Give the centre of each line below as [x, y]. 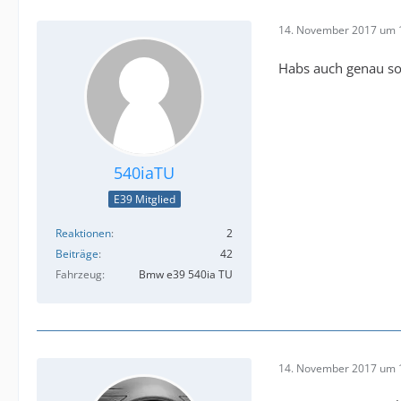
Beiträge [77, 254]
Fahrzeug [79, 275]
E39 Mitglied [144, 200]
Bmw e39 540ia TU [186, 275]
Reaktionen [83, 234]
